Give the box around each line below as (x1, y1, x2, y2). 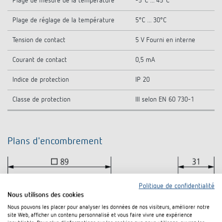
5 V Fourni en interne (135, 37, 195, 44)
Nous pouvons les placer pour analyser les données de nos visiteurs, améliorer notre (7, 204, 210, 210)
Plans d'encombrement (7, 136, 102, 146)
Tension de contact (12, 37, 65, 44)
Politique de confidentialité (139, 182, 215, 189)
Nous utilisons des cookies (7, 191, 84, 198)
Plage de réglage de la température (12, 17, 114, 24)
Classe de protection (12, 96, 70, 103)
